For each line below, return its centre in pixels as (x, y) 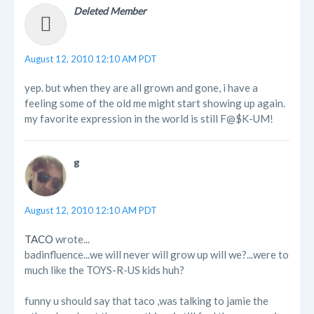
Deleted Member (110, 11)
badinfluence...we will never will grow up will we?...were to (157, 255)
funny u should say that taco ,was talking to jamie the (146, 301)
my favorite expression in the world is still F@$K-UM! (149, 119)
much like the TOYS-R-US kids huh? (104, 270)
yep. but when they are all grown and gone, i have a (141, 88)
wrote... (71, 239)
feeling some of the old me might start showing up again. (155, 103)
